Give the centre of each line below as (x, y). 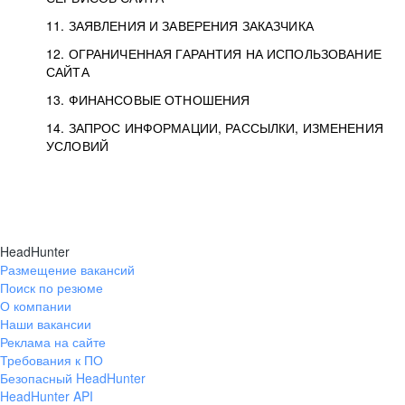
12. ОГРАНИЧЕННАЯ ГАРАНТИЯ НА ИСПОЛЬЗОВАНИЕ (214, 53)
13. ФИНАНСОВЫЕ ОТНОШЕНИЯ (148, 99)
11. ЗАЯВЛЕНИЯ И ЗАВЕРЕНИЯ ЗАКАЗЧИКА (180, 25)
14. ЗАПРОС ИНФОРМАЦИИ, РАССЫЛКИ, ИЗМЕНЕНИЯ (215, 127)
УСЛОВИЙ (77, 146)
